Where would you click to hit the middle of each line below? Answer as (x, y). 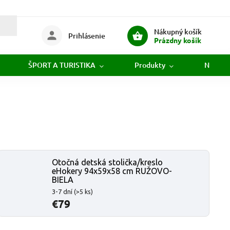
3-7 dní (63, 191)
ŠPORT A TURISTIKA (62, 65)
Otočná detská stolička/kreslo (107, 162)
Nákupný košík (178, 31)
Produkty (150, 65)
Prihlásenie (87, 36)
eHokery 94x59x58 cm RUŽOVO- (112, 171)
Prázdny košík (177, 40)
